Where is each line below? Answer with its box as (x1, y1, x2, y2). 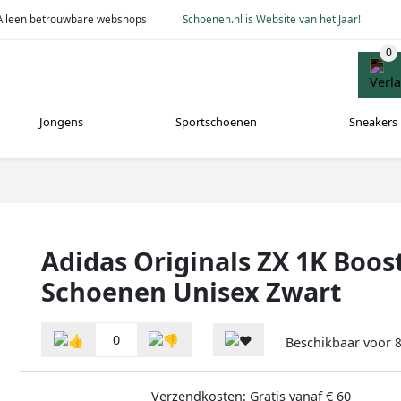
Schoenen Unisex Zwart (41, 273, 342, 309)
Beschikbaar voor (286, 334, 395, 352)
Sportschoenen (175, 114, 257, 131)
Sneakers (348, 114, 397, 131)
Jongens (39, 114, 84, 131)
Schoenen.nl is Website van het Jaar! (183, 12, 362, 26)
